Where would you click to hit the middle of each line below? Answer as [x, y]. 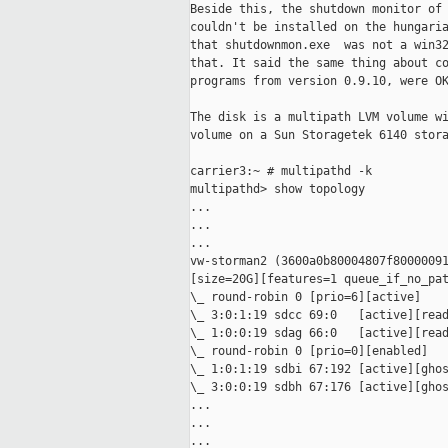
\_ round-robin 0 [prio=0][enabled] [309, 351]
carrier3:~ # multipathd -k [281, 171]
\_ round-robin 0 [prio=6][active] [305, 297]
